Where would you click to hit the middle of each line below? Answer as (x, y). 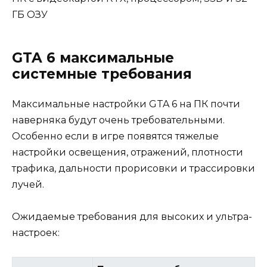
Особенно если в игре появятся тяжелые (115, 136)
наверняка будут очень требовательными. (118, 120)
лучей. (28, 184)
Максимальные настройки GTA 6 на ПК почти (126, 104)
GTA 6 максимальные (93, 58)
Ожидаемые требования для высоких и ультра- (132, 217)
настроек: (36, 233)
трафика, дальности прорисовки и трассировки (133, 168)
